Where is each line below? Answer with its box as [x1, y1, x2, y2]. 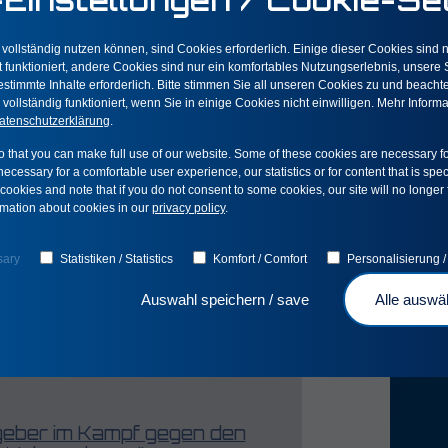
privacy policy [152, 201, 225, 215]
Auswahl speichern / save [141, 291, 313, 308]
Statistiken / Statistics [60, 252, 173, 266]
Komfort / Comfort [213, 252, 307, 266]
